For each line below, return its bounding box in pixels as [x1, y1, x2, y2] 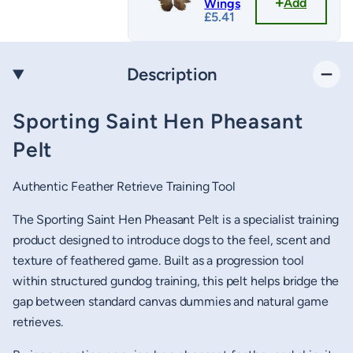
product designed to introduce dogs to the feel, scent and [13, 232, 330, 248]
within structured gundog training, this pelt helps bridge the [13, 273, 340, 289]
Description [127, 64, 217, 86]
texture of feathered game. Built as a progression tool [13, 253, 304, 269]
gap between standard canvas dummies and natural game [13, 294, 329, 310]
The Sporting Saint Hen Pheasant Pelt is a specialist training [13, 212, 340, 228]
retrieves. [13, 314, 63, 330]
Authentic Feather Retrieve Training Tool [13, 179, 236, 195]
